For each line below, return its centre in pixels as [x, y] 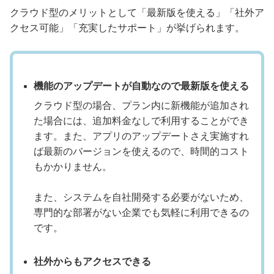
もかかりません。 [73, 167]
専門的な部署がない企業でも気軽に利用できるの [141, 213]
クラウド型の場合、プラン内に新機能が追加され [141, 106]
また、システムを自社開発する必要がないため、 [141, 198]
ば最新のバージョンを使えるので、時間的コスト [141, 152]
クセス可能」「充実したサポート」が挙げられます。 [127, 28]
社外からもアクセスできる [92, 262]
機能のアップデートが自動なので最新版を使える [141, 86]
